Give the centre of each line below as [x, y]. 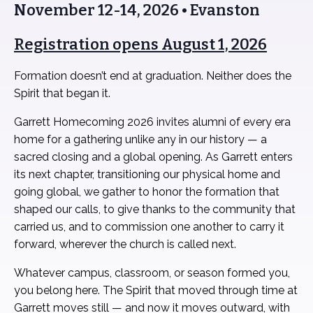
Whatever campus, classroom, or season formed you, [152, 273]
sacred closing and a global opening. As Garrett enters [153, 157]
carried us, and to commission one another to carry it [149, 227]
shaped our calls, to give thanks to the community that [155, 209]
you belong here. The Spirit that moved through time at [156, 290]
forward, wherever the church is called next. [125, 244]
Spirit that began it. [62, 93]
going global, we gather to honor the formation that [147, 192]
